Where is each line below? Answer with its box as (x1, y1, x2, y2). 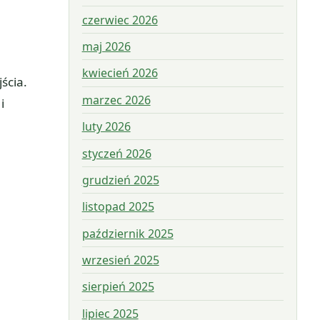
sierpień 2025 (81, 279, 154, 295)
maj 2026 (81, 39, 131, 55)
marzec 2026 (81, 91, 151, 108)
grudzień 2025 (81, 171, 159, 188)
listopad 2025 (81, 199, 154, 215)
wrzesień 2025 (81, 252, 159, 269)
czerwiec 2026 (81, 11, 158, 28)
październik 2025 (81, 225, 174, 241)
